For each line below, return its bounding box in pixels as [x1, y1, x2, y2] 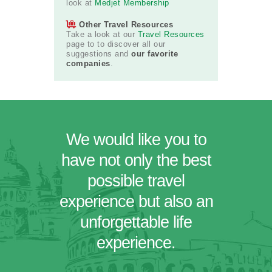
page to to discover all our [66, 39, 166, 49]
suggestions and [66, 49, 131, 59]
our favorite [131, 49, 178, 59]
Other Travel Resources [79, 20, 173, 30]
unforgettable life [80, 213, 192, 232]
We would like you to [66, 131, 206, 149]
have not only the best [61, 151, 211, 170]
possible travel [87, 172, 185, 191]
